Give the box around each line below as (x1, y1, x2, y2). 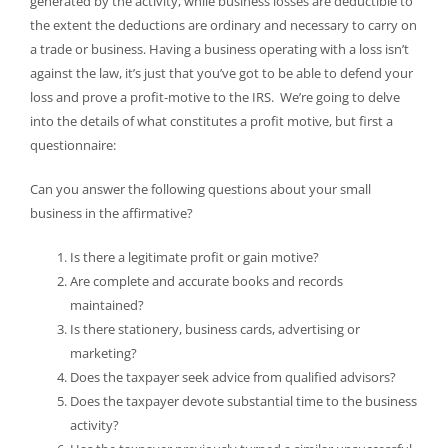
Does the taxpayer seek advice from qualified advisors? (69, 368, 396, 387)
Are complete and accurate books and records (69, 272, 343, 291)
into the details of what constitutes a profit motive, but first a (29, 112, 393, 131)
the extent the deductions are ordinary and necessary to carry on (29, 16, 417, 35)
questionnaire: (29, 136, 116, 155)
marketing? (69, 344, 137, 363)
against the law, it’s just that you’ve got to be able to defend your (29, 64, 413, 83)
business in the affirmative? (29, 204, 193, 223)
